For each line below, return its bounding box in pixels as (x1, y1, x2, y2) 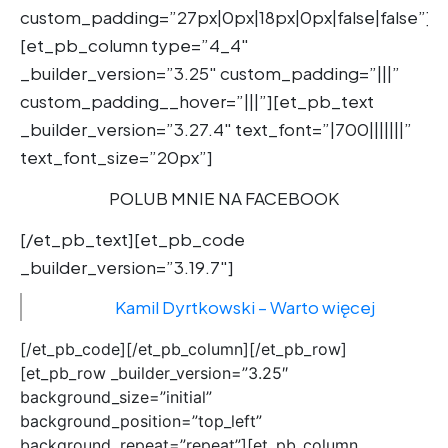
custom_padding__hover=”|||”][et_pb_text (20, 90, 374, 112)
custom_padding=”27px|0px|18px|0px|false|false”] (20, 6, 432, 28)
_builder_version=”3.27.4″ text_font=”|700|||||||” (20, 118, 412, 140)
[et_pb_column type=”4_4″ (20, 34, 249, 56)
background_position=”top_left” (20, 411, 262, 432)
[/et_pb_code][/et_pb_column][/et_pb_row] (20, 339, 347, 360)
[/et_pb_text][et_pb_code (20, 227, 245, 250)
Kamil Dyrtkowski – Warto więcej (115, 296, 375, 319)
